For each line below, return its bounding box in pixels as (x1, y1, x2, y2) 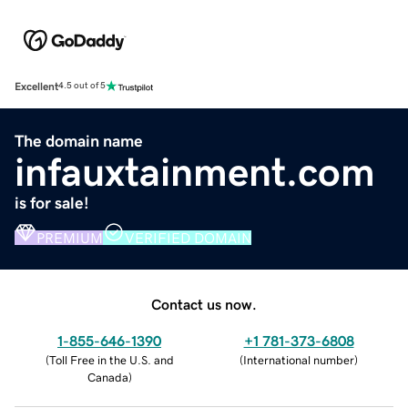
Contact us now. (151, 296, 257, 311)
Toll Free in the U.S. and (48, 353, 174, 366)
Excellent (15, 80, 58, 92)
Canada (87, 371, 128, 383)
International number (243, 353, 354, 366)
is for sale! (15, 194, 89, 211)
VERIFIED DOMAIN (125, 229, 251, 245)
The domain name (15, 132, 143, 149)
